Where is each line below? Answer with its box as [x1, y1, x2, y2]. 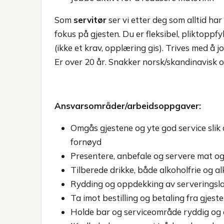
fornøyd [70, 136, 101, 147]
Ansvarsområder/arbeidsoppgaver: [54, 100, 201, 111]
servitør [73, 14, 106, 25]
